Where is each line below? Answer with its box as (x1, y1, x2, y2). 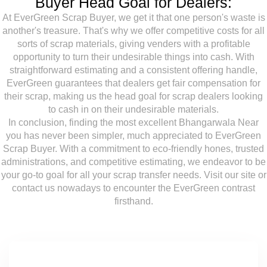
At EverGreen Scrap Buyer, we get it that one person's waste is (2, 13, 265, 23)
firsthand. (114, 196, 153, 206)
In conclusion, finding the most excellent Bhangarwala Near (8, 117, 259, 128)
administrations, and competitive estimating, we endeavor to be (1, 157, 266, 167)
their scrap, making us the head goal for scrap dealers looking (4, 91, 263, 101)
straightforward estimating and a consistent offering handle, (10, 65, 257, 75)
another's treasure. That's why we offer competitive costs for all (2, 26, 265, 36)
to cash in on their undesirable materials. (48, 104, 219, 114)
